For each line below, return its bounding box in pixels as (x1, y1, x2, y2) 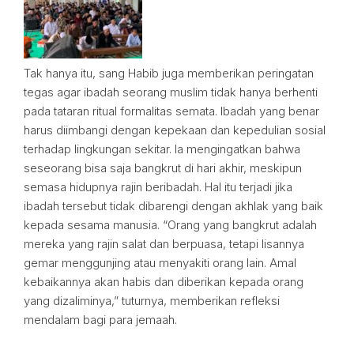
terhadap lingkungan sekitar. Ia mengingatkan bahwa (24, 141, 300, 156)
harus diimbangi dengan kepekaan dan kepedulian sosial (24, 122, 326, 137)
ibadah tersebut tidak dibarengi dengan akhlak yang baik (24, 198, 323, 213)
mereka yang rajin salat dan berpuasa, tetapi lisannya (24, 236, 304, 251)
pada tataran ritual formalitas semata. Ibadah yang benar (24, 104, 319, 119)
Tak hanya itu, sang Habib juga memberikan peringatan (24, 66, 314, 81)
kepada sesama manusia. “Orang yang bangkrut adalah (24, 217, 317, 232)
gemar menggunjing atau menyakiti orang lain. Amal (24, 255, 296, 270)
